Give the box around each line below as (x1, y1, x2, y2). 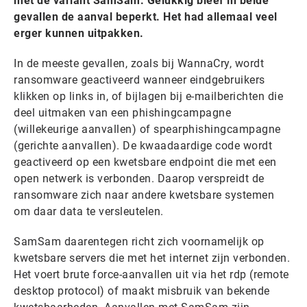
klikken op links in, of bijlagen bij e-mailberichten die (14, 90, 283, 103)
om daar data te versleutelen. (14, 205, 164, 218)
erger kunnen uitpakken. (14, 27, 144, 40)
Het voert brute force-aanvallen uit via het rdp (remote (14, 268, 289, 281)
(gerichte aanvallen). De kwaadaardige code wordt (14, 139, 272, 152)
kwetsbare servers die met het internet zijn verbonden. (14, 251, 290, 265)
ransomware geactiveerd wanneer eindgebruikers (14, 73, 265, 86)
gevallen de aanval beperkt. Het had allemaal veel (14, 10, 278, 23)
